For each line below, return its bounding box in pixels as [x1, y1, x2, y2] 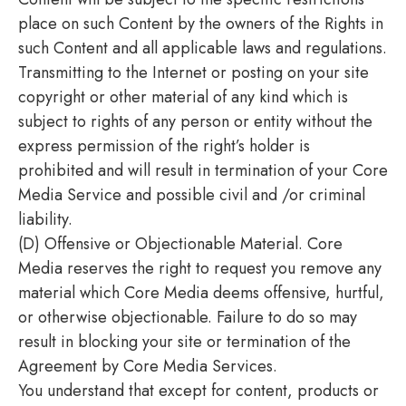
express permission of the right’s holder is [18, 133, 310, 158]
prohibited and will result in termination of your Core [18, 158, 388, 182]
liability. [18, 207, 72, 231]
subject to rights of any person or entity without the [18, 109, 372, 133]
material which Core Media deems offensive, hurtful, [18, 280, 384, 304]
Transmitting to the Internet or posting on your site [18, 60, 369, 84]
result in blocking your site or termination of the [18, 329, 351, 353]
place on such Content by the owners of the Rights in [18, 11, 383, 35]
